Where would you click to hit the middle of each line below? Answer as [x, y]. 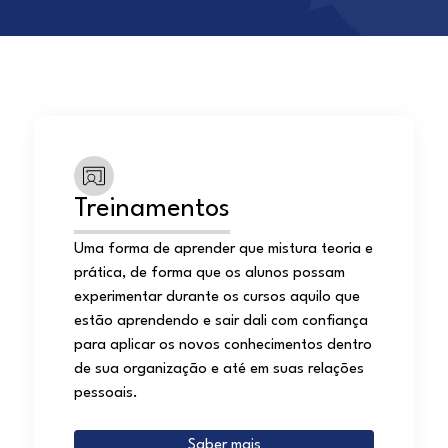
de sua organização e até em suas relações [219, 369]
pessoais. [106, 393]
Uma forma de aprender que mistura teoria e [223, 249]
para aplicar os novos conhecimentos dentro [223, 345]
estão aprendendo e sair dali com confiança [221, 321]
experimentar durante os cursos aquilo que [217, 297]
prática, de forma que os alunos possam [209, 273]
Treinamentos [152, 209]
